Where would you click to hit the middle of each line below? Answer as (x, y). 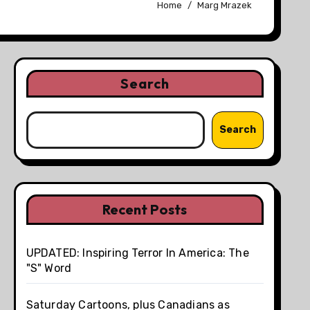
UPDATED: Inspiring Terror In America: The (137, 253)
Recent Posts (145, 209)
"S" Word (49, 268)
